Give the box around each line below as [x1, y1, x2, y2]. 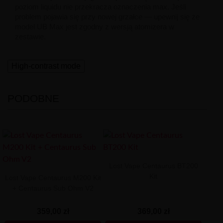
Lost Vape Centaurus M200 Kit [4, 173, 101, 182]
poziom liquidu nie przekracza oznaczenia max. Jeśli [15, 2, 186, 11]
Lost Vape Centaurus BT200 [109, 161, 198, 170]
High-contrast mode [11, 61, 81, 70]
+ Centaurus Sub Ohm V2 [12, 184, 94, 192]
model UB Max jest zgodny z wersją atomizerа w [15, 22, 174, 31]
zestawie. [15, 32, 46, 41]
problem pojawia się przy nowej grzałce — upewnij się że [15, 12, 200, 21]
